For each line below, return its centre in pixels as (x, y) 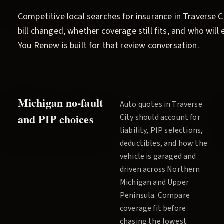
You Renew (39, 46)
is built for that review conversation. (129, 46)
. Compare (172, 195)
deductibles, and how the (164, 143)
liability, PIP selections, (162, 130)
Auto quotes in (146, 104)
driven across (144, 169)
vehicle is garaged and (158, 156)
